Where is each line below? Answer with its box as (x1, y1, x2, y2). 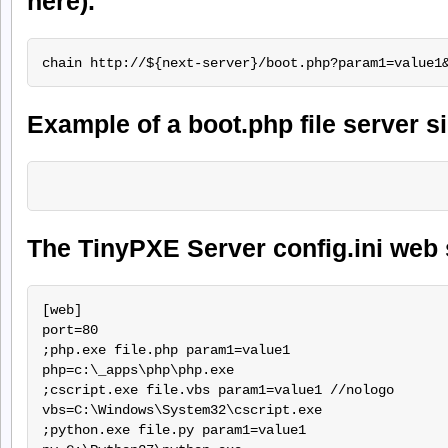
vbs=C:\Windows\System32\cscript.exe (41, 401, 322, 418)
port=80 (41, 321, 98, 338)
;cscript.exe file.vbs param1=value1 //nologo (41, 381, 394, 398)
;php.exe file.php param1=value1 (41, 341, 290, 358)
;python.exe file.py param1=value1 (41, 421, 306, 438)
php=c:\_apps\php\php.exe (41, 361, 234, 378)
